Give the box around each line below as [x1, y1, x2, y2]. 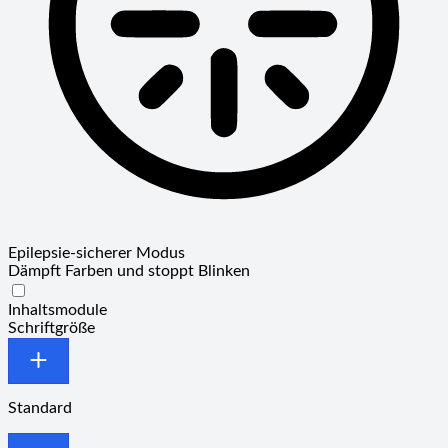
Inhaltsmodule [8, 303, 107, 319]
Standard [8, 400, 72, 416]
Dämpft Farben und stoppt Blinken [8, 264, 250, 280]
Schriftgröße [8, 321, 95, 337]
